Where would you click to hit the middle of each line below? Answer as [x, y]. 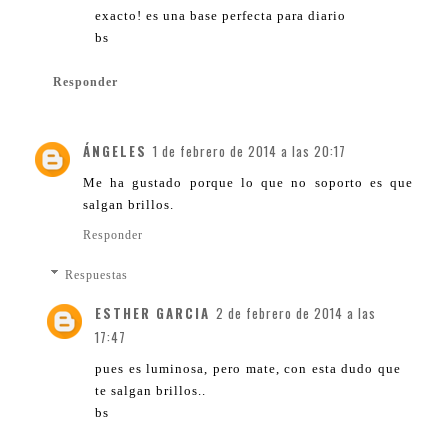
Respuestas [97, 274]
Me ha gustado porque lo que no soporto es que [248, 182]
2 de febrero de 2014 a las [296, 312]
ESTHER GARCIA [152, 312]
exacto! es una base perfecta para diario [220, 15]
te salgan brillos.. [150, 390]
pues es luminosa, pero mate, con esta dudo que [248, 368]
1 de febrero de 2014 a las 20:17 [249, 150]
